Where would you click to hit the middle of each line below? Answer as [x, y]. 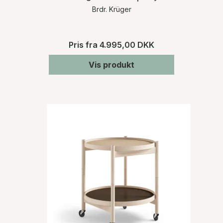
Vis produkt [111, 64]
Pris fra [84, 45]
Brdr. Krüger [111, 9]
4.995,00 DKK [127, 45]
